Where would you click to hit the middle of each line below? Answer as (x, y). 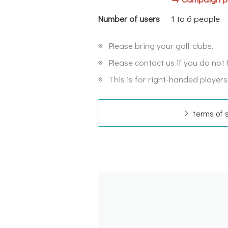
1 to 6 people (195, 18)
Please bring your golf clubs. (161, 45)
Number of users (129, 18)
